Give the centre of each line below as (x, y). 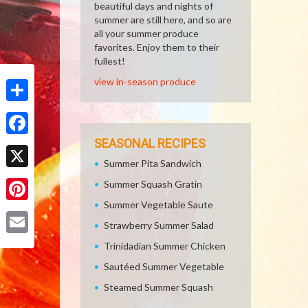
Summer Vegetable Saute (158, 205)
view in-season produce (145, 81)
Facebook (27, 145)
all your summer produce (146, 33)
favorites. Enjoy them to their (157, 47)
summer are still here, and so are (163, 20)
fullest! (110, 61)
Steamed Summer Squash (158, 287)
